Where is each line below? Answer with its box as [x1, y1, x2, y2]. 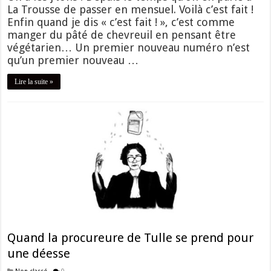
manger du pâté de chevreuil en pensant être [7, 28, 237, 41]
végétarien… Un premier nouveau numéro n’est [7, 41, 250, 54]
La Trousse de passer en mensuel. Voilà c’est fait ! [7, 2, 254, 16]
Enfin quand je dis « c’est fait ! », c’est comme [7, 15, 235, 28]
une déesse [7, 246, 71, 261]
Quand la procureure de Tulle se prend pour [7, 230, 254, 246]
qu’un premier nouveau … [7, 53, 139, 67]
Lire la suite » [15, 77, 54, 86]
